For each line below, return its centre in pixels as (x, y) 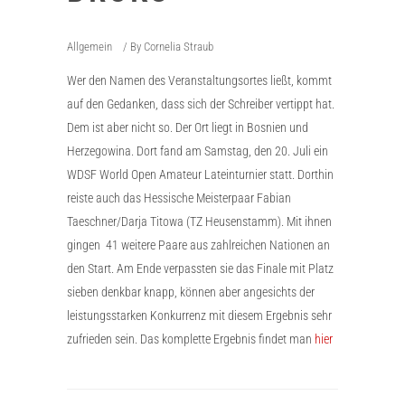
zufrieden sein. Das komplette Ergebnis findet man (191, 339)
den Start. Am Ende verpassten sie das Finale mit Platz (200, 268)
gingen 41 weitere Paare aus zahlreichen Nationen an (198, 245)
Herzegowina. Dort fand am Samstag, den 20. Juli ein (198, 151)
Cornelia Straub (179, 47)
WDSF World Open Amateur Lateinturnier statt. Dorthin (200, 174)
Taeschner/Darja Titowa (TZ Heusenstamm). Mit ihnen (199, 221)
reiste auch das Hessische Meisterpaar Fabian (179, 198)
